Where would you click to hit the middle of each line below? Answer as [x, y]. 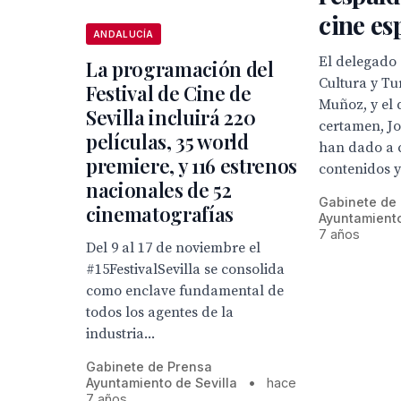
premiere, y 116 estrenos [192, 166]
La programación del [180, 69]
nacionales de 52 [159, 190]
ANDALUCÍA [124, 34]
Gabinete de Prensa [149, 367]
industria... [120, 334]
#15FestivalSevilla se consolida [185, 269]
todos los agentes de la [160, 312]
